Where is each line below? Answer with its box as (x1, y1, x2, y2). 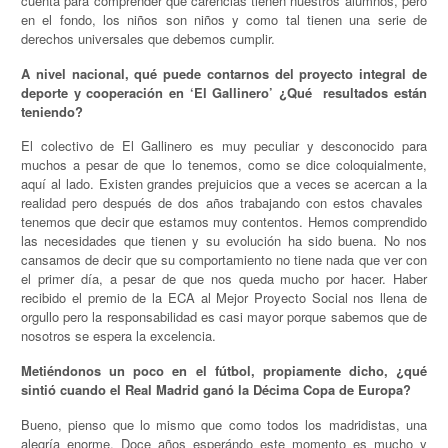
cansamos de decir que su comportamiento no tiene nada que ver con (21, 250, 427, 270)
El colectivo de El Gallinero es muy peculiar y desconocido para (21, 136, 427, 156)
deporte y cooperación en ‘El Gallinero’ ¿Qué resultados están (21, 82, 427, 102)
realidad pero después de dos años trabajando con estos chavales (21, 193, 427, 213)
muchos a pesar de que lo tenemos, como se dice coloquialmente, (21, 155, 427, 175)
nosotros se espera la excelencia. (21, 326, 217, 346)
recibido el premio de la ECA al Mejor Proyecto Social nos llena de (21, 288, 427, 308)
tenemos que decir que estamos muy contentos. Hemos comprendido (21, 212, 427, 232)
